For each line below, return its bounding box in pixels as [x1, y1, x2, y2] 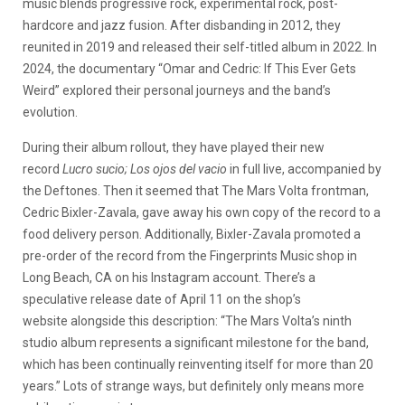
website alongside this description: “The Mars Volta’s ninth [23, 314, 352, 328]
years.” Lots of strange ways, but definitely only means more [23, 379, 364, 393]
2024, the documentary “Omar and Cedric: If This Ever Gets [23, 61, 356, 76]
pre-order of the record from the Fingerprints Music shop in [23, 249, 357, 263]
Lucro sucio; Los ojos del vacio [62, 162, 227, 176]
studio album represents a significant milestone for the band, [23, 335, 369, 350]
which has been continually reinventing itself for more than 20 [23, 357, 373, 372]
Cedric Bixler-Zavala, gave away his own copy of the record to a [23, 205, 381, 220]
